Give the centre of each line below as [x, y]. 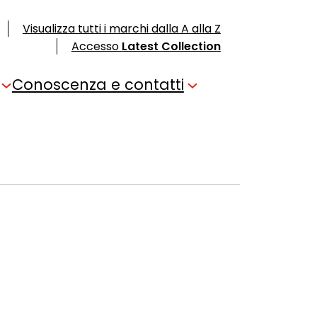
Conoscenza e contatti [98, 85]
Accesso [96, 46]
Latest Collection [171, 46]
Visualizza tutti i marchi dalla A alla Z [121, 29]
